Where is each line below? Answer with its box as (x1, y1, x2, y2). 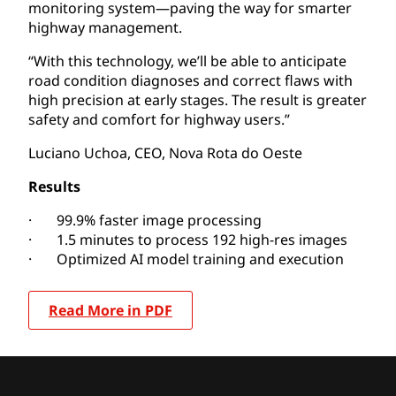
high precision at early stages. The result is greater (28, 89, 367, 110)
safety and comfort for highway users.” (28, 109, 290, 129)
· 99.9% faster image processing (28, 209, 262, 230)
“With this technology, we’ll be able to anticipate (28, 50, 346, 71)
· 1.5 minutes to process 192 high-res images (28, 229, 347, 249)
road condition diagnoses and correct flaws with (28, 70, 353, 90)
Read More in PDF (49, 300, 172, 320)
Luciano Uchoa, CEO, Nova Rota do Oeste (28, 142, 302, 163)
